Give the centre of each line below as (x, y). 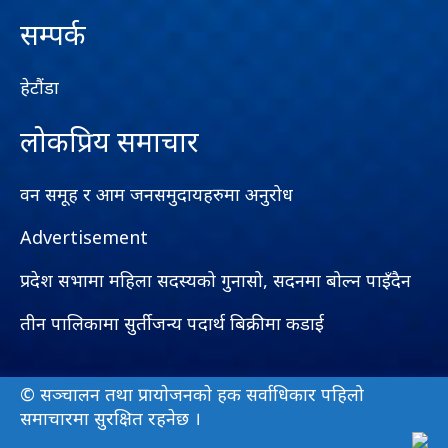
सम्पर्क (53, 34)
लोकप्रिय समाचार (109, 141)
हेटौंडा (39, 87)
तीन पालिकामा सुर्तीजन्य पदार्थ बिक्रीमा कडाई (172, 323)
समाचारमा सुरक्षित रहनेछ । (110, 418)
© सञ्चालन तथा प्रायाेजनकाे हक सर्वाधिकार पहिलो (192, 394)
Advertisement (84, 237)
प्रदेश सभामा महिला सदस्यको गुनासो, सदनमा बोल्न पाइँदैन (215, 280)
